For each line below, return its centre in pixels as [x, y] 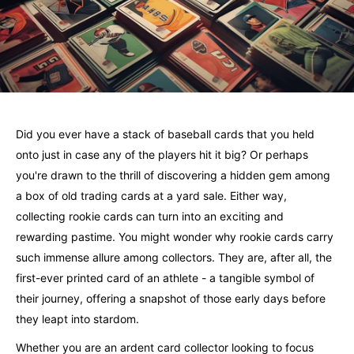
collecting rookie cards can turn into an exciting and [150, 216]
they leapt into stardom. [77, 318]
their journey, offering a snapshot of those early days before [171, 298]
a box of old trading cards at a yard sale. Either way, [151, 195]
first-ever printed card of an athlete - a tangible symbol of [165, 277]
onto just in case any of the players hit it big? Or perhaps [162, 154]
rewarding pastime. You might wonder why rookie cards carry [175, 236]
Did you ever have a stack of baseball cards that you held [165, 134]
